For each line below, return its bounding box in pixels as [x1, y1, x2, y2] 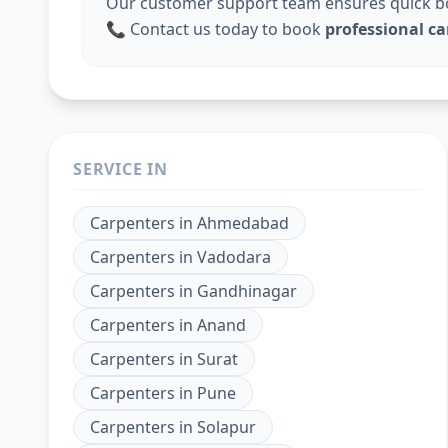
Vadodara [197, 246, 271, 268]
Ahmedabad [197, 212, 289, 234]
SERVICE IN [73, 158, 168, 180]
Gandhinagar [197, 280, 297, 302]
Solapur [197, 416, 256, 438]
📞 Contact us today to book [106, 18, 325, 40]
